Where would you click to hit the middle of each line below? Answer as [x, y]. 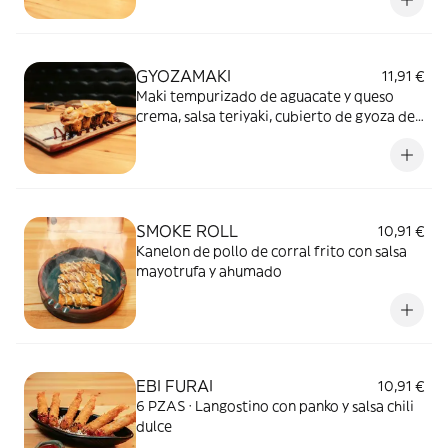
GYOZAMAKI [183, 76]
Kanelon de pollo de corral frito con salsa [271, 251]
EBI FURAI [174, 386]
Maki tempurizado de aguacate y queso [265, 96]
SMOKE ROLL [187, 231]
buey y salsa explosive [207, 136]
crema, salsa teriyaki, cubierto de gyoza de [275, 116]
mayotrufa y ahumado [209, 271]
